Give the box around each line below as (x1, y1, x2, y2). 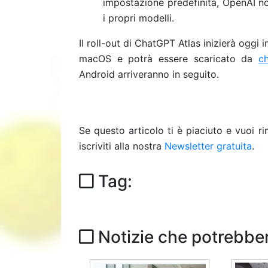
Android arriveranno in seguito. (79, 68, 219, 80)
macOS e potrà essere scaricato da (79, 53, 258, 65)
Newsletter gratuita (165, 140, 252, 152)
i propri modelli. (103, 12, 174, 24)
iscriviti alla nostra (79, 140, 165, 152)
